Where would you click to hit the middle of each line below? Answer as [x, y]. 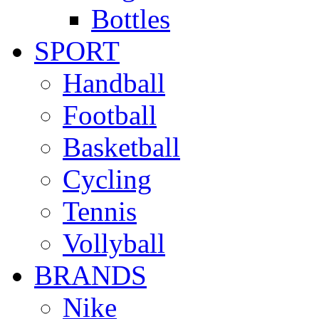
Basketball [121, 147]
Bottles [131, 19]
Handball [114, 83]
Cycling [107, 179]
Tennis [100, 211]
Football [110, 115]
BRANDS [90, 275]
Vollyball [114, 243]
